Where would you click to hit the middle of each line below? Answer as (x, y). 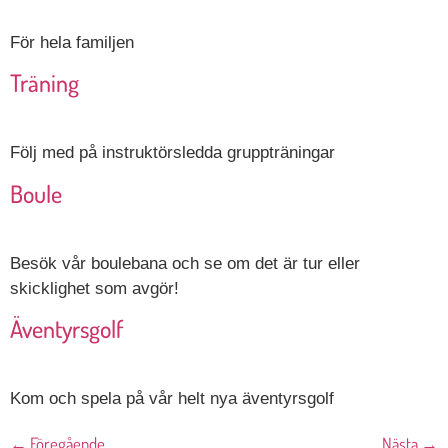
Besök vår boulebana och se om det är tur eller (185, 263)
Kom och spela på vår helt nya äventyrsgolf (172, 399)
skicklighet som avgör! (94, 288)
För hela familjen (72, 42)
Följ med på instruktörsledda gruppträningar (172, 153)
